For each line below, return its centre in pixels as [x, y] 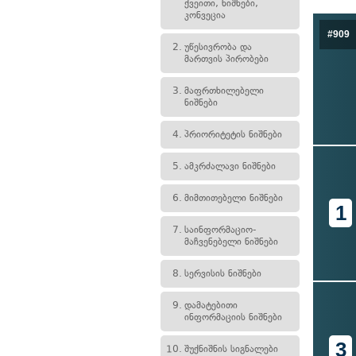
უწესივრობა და [218, 47]
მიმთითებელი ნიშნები [234, 198]
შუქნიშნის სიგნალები [231, 349]
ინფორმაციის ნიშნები [233, 317]
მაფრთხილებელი [224, 91]
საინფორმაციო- [220, 230]
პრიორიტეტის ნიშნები [233, 134]
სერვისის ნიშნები [223, 273]
